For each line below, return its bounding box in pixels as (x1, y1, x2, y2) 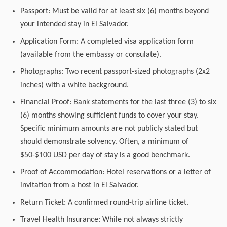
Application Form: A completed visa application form (20, 37, 194, 46)
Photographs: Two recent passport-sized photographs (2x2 (20, 68, 210, 76)
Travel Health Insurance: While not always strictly (20, 216, 183, 224)
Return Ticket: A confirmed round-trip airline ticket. (20, 199, 188, 207)
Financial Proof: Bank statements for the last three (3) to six (20, 98, 216, 106)
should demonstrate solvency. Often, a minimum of (20, 138, 188, 146)
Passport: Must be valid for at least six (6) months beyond (20, 7, 209, 15)
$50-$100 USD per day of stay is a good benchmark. (20, 151, 190, 159)
